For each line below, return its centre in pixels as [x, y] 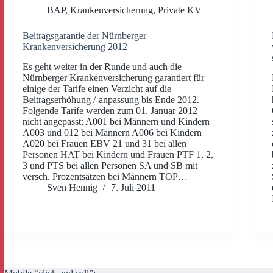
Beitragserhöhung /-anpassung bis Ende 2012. [111, 99]
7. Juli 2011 [133, 187]
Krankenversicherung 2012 [75, 46]
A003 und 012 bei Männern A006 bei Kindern [112, 132]
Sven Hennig [72, 187]
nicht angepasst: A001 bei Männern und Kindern [116, 121]
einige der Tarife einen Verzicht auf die [97, 88]
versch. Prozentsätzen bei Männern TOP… [105, 176]
